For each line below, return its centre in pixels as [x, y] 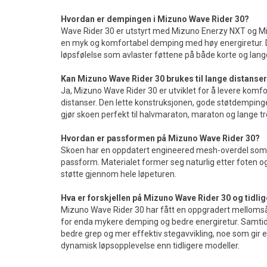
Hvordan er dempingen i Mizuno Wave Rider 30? [155, 19]
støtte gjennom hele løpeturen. [119, 174]
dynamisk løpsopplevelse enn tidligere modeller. [150, 245]
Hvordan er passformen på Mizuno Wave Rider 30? [160, 138]
